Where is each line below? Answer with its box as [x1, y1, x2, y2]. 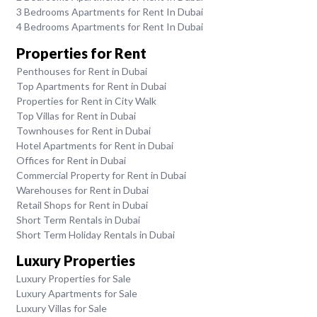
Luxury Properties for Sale [16, 272, 131, 284]
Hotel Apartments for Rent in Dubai [16, 139, 173, 151]
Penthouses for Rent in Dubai [16, 64, 147, 77]
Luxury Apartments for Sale [16, 287, 137, 299]
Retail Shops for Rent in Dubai [16, 198, 148, 211]
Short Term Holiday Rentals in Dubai [16, 228, 175, 241]
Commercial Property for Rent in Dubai [16, 168, 186, 181]
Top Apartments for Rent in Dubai [16, 79, 166, 92]
